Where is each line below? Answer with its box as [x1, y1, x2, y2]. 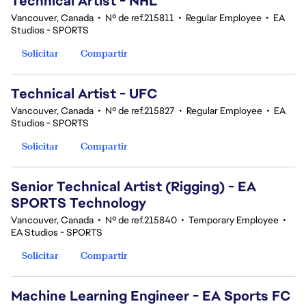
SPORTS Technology [11, 194, 146, 212]
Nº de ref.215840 [105, 214, 177, 226]
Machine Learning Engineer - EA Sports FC [11, 287, 291, 305]
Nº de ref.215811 [105, 12, 174, 24]
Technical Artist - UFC [11, 85, 158, 102]
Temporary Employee [189, 214, 279, 226]
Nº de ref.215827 [105, 105, 175, 117]
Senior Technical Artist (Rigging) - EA [11, 178, 256, 195]
